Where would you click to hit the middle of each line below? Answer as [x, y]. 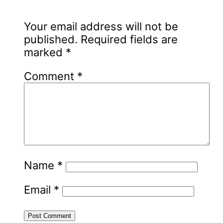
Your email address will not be [101, 27]
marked [45, 53]
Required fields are [129, 40]
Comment [51, 76]
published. [51, 40]
